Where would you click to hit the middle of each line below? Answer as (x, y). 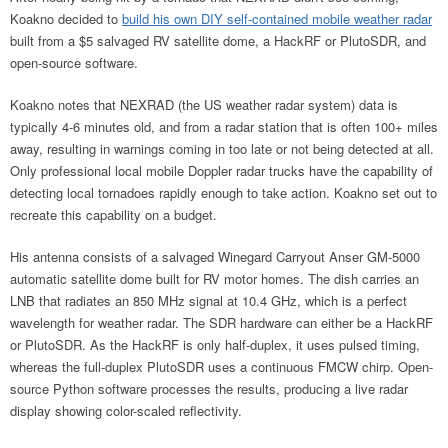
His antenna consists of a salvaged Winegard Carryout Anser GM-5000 (215, 256)
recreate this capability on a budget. (113, 214)
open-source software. (76, 62)
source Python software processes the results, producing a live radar (209, 388)
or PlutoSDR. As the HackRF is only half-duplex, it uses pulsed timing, (215, 344)
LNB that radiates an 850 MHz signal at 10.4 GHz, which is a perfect (208, 300)
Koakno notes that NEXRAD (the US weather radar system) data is (204, 104)
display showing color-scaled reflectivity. (126, 410)
